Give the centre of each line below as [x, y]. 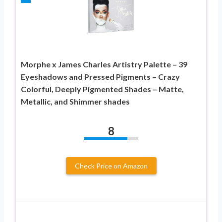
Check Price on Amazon [111, 166]
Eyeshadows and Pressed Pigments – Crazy [100, 76]
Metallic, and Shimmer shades [75, 101]
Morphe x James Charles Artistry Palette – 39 [104, 64]
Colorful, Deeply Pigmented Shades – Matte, [102, 89]
